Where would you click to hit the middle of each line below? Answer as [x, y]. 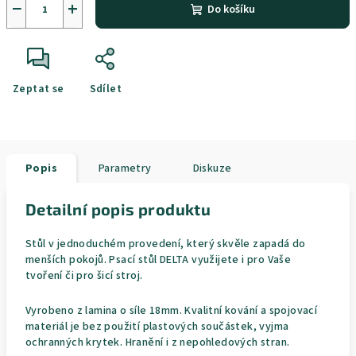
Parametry [125, 168]
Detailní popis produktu [118, 209]
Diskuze [212, 168]
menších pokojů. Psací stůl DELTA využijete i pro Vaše [159, 260]
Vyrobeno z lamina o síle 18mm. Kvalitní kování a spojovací [172, 311]
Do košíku [231, 10]
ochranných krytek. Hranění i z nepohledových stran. [158, 342]
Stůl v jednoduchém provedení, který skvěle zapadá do [166, 244]
